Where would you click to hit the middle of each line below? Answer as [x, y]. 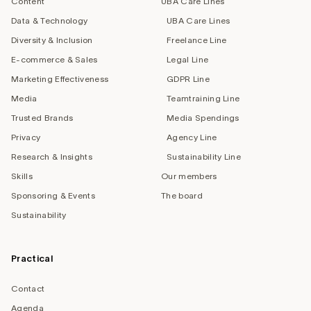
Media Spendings [203, 118]
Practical [32, 259]
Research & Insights [52, 157]
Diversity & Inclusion [52, 40]
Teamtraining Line [203, 99]
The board [182, 196]
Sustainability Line [204, 157]
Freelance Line [197, 40]
